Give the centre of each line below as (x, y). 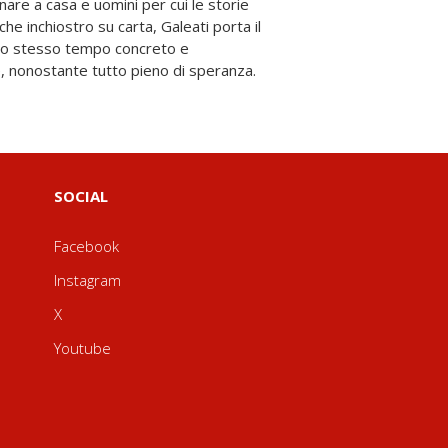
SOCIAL (80, 196)
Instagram (87, 280)
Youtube (82, 348)
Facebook (86, 246)
